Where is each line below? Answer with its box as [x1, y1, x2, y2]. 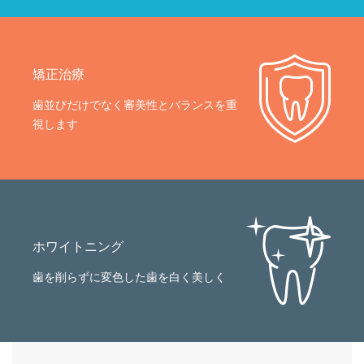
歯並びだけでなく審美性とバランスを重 [32, 98, 237, 111]
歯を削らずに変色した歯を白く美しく [32, 271, 226, 284]
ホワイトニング [32, 239, 123, 254]
